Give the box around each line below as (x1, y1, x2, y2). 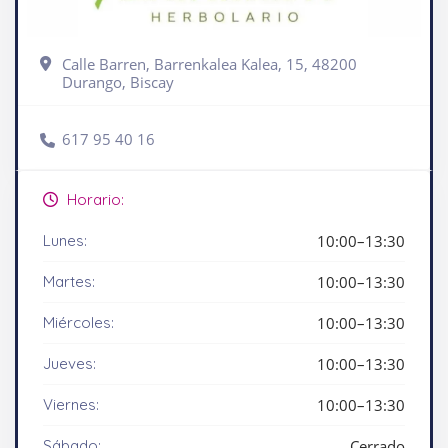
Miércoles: (43, 313, 114, 332)
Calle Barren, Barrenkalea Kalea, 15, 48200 (62, 54, 357, 74)
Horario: (63, 190, 124, 209)
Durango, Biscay (62, 72, 174, 92)
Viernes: (43, 395, 99, 414)
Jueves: (43, 354, 96, 373)
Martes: (43, 272, 95, 291)
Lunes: (43, 231, 87, 250)
